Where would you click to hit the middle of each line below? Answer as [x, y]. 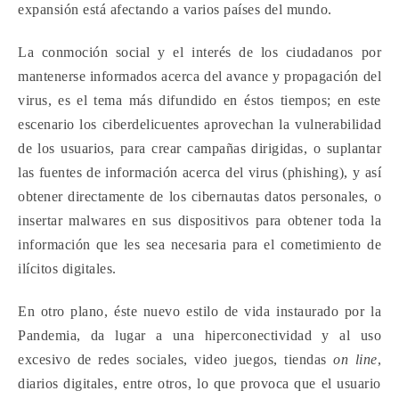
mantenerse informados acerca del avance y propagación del [199, 76]
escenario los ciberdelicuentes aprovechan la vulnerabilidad [199, 124]
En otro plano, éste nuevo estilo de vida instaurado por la [199, 311]
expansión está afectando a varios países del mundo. [175, 9]
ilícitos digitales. [67, 269]
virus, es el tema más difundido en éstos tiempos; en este [199, 100]
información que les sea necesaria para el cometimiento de [199, 244]
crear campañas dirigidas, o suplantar [263, 148]
